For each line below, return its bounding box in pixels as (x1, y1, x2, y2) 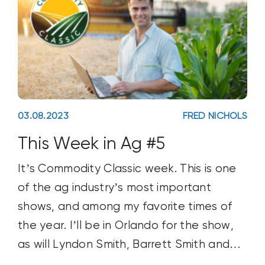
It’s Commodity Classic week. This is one (17, 163, 237, 175)
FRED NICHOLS (182, 111, 248, 121)
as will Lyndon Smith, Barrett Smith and (17, 239, 230, 251)
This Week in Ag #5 (17, 135, 165, 154)
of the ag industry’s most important (17, 182, 211, 194)
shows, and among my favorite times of (17, 201, 232, 213)
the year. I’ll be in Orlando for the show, (17, 220, 234, 232)
